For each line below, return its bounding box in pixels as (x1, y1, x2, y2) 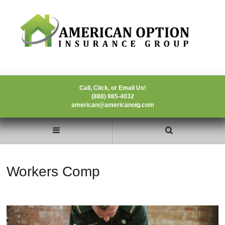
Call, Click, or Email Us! (79, 84, 146, 91)
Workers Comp (7, 164, 100, 180)
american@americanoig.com (71, 101, 154, 108)
